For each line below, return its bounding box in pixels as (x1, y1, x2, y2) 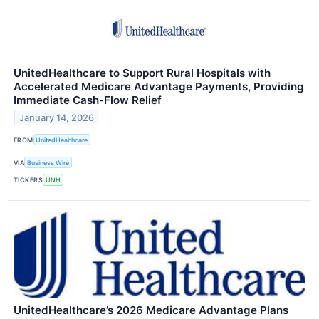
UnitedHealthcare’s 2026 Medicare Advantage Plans (14, 303, 288, 317)
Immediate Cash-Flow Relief (14, 93, 162, 107)
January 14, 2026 (19, 112, 95, 123)
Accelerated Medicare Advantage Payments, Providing (14, 79, 304, 93)
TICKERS (14, 175, 43, 184)
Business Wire (27, 158, 70, 167)
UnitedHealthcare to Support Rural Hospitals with (14, 66, 271, 80)
